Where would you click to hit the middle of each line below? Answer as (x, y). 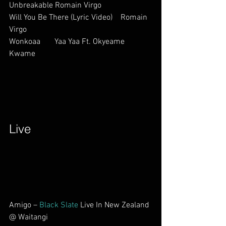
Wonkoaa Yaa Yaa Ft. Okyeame (68, 42)
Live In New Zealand (115, 205)
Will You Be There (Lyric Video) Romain (79, 18)
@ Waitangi (41, 217)
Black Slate (59, 205)
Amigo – (24, 205)
